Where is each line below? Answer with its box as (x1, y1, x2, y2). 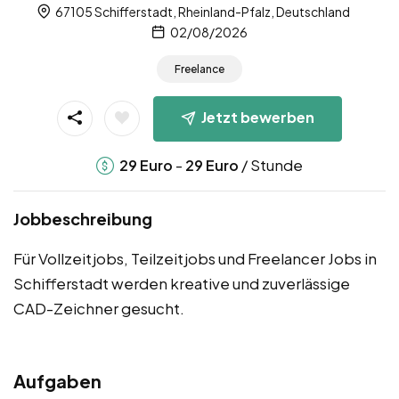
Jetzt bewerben (201, 108, 314, 127)
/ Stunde (239, 155, 303, 175)
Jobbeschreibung (13, 208, 152, 230)
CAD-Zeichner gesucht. (13, 298, 184, 319)
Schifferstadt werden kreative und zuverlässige (13, 273, 350, 294)
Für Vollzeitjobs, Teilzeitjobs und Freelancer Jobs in (13, 248, 377, 269)
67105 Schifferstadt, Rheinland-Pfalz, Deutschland (53, 4, 350, 20)
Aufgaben (13, 370, 102, 393)
